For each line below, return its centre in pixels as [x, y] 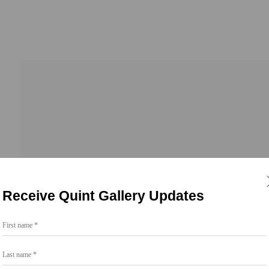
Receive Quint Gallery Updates [103, 195]
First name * [20, 220]
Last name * [20, 250]
